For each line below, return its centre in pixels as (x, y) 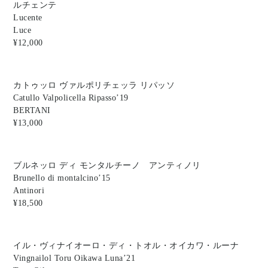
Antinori (29, 190)
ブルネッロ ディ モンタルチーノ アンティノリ (107, 165)
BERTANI (32, 110)
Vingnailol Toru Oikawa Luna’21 (74, 258)
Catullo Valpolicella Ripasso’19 (71, 98)
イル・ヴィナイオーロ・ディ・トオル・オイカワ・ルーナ (126, 245)
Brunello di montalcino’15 (62, 178)
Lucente (28, 17)
